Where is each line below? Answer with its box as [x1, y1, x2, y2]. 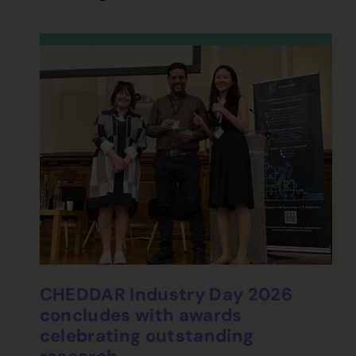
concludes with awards [39, 303, 242, 327]
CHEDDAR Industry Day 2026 [39, 282, 293, 306]
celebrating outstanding [39, 323, 254, 347]
